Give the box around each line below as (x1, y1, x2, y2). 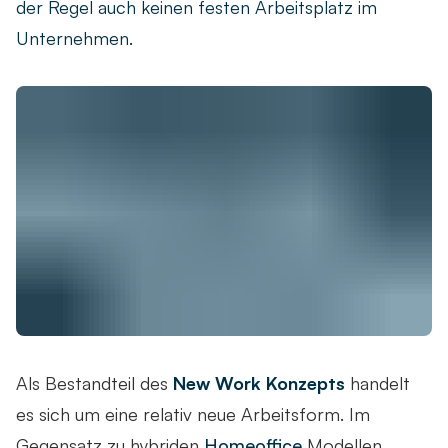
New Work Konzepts (173, 371, 345, 394)
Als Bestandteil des (16, 371, 173, 394)
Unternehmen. (16, 27, 133, 50)
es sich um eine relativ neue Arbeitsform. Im (16, 402, 370, 425)
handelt (345, 371, 410, 394)
